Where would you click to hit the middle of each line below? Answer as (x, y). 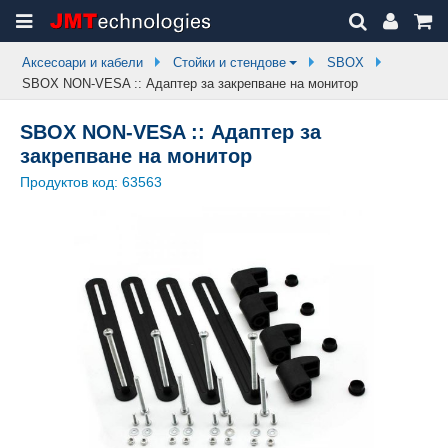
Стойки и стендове (229, 63)
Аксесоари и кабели (82, 63)
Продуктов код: (71, 182)
